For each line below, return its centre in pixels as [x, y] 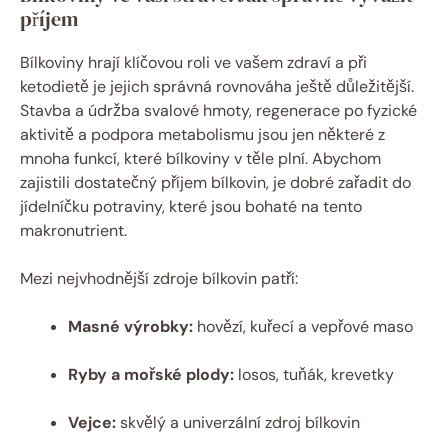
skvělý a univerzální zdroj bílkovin [238, 422]
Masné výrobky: [130, 326]
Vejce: [92, 422]
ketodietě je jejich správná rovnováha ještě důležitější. [217, 86]
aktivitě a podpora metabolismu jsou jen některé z [202, 134]
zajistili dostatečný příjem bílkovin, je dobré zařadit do [215, 182]
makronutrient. [73, 230]
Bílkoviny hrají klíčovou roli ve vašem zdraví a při [193, 62]
